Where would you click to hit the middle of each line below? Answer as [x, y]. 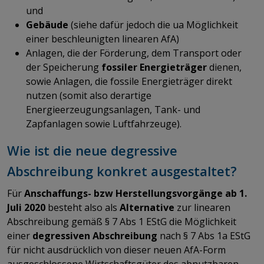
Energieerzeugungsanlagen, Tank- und [113, 109]
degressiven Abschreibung [95, 235]
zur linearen [202, 207]
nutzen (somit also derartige [89, 95]
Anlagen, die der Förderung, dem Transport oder [134, 53]
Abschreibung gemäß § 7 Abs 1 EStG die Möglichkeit [122, 221]
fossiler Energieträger [154, 67]
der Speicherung [64, 67]
